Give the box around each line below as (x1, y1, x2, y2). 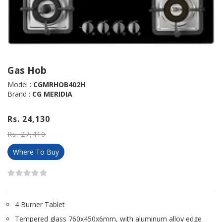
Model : (7, 80, 33, 90)
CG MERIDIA (32, 89, 72, 99)
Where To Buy (13, 147, 59, 157)
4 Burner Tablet (15, 199, 65, 209)
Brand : (7, 89, 32, 99)
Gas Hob (7, 63, 47, 77)
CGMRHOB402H (33, 80, 85, 90)
